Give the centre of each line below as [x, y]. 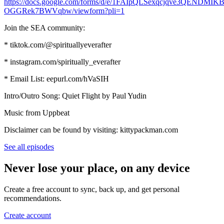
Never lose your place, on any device [97, 168]
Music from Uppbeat [37, 112]
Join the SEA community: [44, 27]
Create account [27, 215]
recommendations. [33, 198]
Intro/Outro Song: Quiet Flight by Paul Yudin [75, 95]
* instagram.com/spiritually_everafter [62, 61]
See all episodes [29, 146]
